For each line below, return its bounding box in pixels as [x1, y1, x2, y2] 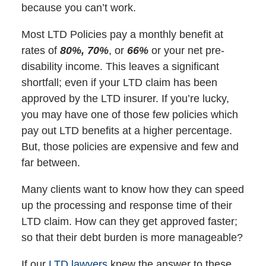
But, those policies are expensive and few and [21, 141, 239, 153]
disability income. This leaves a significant [21, 61, 219, 73]
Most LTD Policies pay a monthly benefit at [21, 28, 223, 41]
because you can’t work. [21, 2, 136, 14]
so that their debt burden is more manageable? [21, 232, 243, 244]
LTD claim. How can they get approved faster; [21, 216, 237, 228]
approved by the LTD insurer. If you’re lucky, [21, 93, 229, 105]
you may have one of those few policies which [21, 109, 238, 121]
